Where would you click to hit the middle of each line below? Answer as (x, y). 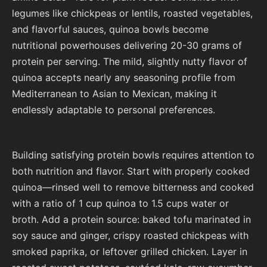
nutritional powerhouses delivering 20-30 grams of (127, 46)
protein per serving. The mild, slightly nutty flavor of (130, 62)
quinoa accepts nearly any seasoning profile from (124, 78)
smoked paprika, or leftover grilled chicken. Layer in (130, 252)
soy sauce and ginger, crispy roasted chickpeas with (130, 236)
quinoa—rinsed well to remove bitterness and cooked (133, 187)
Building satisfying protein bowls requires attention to (133, 155)
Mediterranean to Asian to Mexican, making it (114, 94)
